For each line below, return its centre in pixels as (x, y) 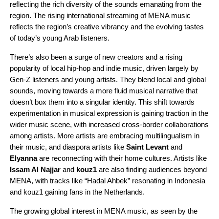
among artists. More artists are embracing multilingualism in (105, 136)
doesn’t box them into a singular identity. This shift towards (102, 102)
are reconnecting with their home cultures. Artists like (122, 158)
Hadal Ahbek (107, 181)
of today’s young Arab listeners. (61, 38)
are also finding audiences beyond (152, 170)
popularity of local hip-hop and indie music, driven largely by (104, 68)
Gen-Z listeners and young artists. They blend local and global (108, 80)
